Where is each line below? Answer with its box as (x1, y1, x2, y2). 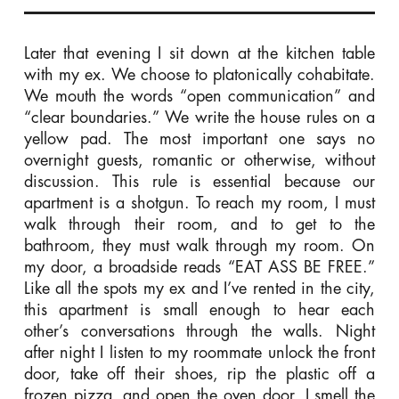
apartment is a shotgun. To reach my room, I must (23, 194, 376, 211)
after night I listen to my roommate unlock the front (23, 344, 376, 361)
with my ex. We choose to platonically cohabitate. (23, 66, 376, 83)
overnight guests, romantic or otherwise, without (23, 151, 376, 168)
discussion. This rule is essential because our (23, 173, 376, 190)
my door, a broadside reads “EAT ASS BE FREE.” (23, 258, 376, 275)
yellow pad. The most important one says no (23, 130, 376, 147)
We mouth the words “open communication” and (23, 87, 376, 104)
